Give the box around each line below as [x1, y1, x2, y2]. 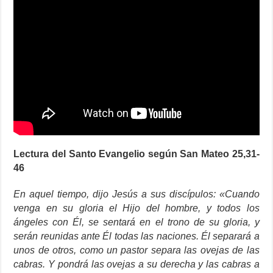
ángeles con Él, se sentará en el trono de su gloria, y [13, 217, 260, 227]
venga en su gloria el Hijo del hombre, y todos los [13, 203, 260, 213]
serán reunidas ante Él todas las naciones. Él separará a [13, 231, 260, 241]
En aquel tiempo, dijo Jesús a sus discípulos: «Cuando [13, 189, 260, 199]
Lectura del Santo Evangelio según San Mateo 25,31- [13, 149, 260, 159]
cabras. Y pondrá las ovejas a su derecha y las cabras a [13, 259, 260, 269]
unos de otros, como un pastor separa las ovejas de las [13, 245, 260, 255]
